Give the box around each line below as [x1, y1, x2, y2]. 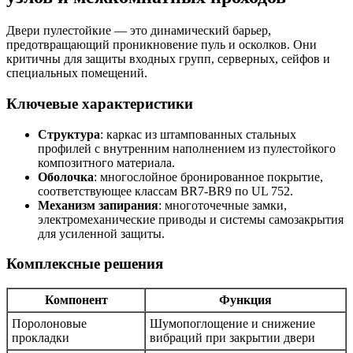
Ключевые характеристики [6, 95, 193, 113]
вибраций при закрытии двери [150, 331, 315, 345]
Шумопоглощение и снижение [150, 317, 315, 331]
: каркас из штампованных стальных [100, 127, 296, 141]
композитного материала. [38, 155, 175, 169]
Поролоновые [12, 317, 87, 331]
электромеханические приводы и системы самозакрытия [38, 212, 344, 226]
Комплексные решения [6, 255, 163, 273]
